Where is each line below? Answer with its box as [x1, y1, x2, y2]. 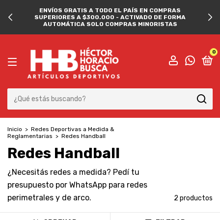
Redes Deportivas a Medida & [31, 126, 114, 133]
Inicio [7, 126, 22, 133]
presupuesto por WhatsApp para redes [7, 180, 147, 190]
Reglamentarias [7, 133, 53, 139]
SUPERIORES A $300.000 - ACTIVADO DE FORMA [34, 14, 186, 21]
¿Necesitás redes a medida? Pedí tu [7, 167, 139, 177]
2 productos [174, 194, 213, 202]
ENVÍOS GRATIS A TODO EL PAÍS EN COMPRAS [39, 7, 181, 14]
